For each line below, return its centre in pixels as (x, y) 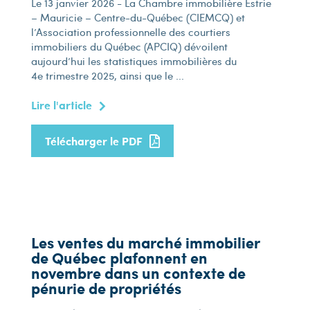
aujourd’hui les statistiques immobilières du (134, 61)
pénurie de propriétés (106, 288)
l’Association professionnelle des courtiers (130, 32)
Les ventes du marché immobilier (145, 243)
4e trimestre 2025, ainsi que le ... (107, 75)
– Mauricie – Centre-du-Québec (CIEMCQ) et (138, 17)
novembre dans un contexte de (138, 273)
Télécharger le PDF (93, 141)
